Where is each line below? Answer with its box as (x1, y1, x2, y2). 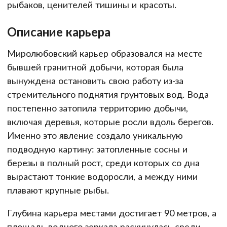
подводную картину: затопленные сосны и (7, 143, 187, 155)
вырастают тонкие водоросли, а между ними (7, 170, 198, 182)
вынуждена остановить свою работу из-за (7, 74, 183, 86)
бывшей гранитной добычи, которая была (7, 61, 183, 72)
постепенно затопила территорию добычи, (7, 102, 188, 113)
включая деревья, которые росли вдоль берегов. (7, 116, 213, 127)
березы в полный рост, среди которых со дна (7, 157, 200, 168)
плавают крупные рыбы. (7, 184, 109, 196)
